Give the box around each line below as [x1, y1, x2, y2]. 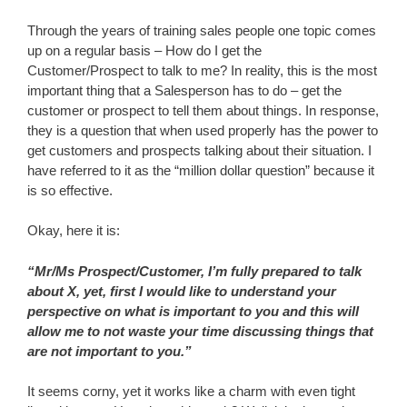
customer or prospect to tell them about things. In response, [27, 102, 379, 118]
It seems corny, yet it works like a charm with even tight [27, 383, 355, 399]
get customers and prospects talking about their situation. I [27, 142, 372, 158]
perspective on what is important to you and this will [27, 303, 359, 319]
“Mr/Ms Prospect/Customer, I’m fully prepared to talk [27, 263, 362, 279]
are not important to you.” [27, 342, 192, 359]
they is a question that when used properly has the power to [27, 122, 378, 138]
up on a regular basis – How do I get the [27, 42, 262, 58]
